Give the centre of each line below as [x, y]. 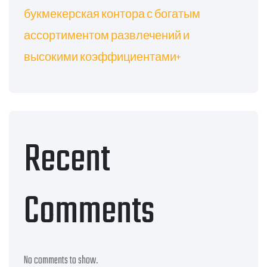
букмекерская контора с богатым [112, 15]
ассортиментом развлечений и [107, 37]
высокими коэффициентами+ [102, 58]
